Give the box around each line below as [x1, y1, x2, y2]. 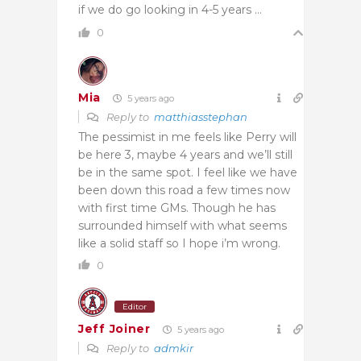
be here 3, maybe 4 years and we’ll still [78, 147, 293, 162]
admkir [154, 341, 193, 355]
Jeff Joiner [78, 322, 151, 337]
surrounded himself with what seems [78, 218, 287, 233]
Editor [122, 301, 147, 312]
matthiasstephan [154, 110, 247, 123]
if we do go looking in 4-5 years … [78, 2, 262, 17]
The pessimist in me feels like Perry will [78, 129, 297, 144]
